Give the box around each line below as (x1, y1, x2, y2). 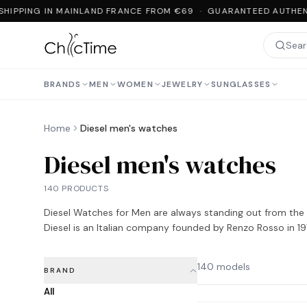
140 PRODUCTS (44, 183, 109, 194)
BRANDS (44, 79, 82, 90)
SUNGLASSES (211, 79, 271, 90)
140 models (197, 260, 250, 273)
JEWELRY (161, 79, 204, 90)
